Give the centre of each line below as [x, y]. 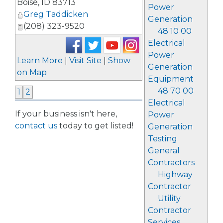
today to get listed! [95, 126]
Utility [169, 198]
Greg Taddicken [56, 14]
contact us [36, 126]
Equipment [170, 79]
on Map [32, 73]
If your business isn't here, [66, 114]
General [164, 151]
